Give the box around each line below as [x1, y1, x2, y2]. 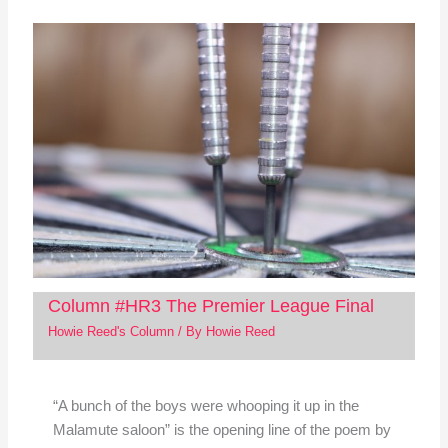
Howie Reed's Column [47, 323, 174, 339]
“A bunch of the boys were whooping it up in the [52, 398, 359, 415]
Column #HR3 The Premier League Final [47, 295, 374, 317]
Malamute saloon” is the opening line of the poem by [52, 422, 391, 439]
